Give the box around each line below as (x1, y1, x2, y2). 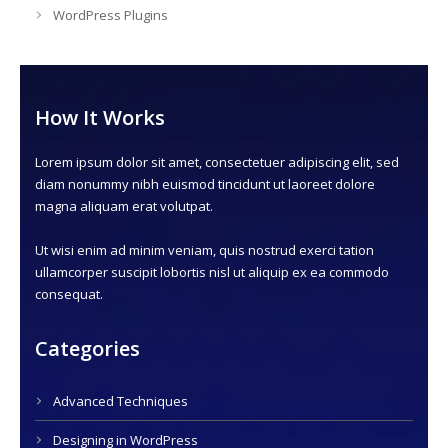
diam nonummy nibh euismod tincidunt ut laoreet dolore (35, 175, 375, 193)
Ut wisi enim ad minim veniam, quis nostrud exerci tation (35, 241, 374, 259)
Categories (35, 335, 140, 362)
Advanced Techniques (53, 392, 188, 410)
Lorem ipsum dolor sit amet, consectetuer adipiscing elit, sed (35, 153, 399, 171)
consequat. (35, 285, 103, 303)
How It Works (35, 104, 165, 131)
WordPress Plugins (53, 6, 168, 24)
